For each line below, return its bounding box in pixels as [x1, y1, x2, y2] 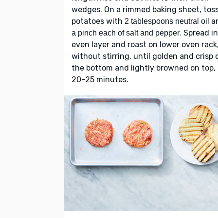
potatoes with [72, 17, 125, 26]
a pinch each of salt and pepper [72, 29, 180, 37]
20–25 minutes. [72, 75, 128, 85]
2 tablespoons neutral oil [125, 17, 209, 26]
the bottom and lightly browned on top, [72, 63, 216, 73]
